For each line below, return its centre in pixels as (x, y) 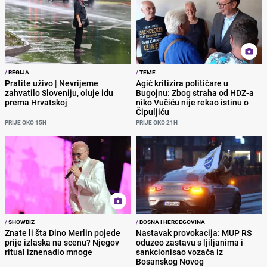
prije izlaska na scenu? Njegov (62, 242)
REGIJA (18, 72)
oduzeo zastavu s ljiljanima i (190, 242)
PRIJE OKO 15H (26, 122)
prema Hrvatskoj (36, 103)
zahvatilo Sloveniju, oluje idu (59, 93)
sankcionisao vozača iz (179, 252)
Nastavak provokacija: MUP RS (194, 232)
